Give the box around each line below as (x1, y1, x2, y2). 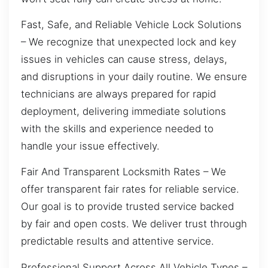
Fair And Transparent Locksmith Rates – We (21, 166, 226, 178)
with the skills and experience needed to (21, 122, 214, 135)
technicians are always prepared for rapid (21, 87, 216, 100)
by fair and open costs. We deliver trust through (21, 218, 247, 230)
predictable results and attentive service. (21, 235, 214, 248)
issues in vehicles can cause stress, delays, (21, 53, 227, 65)
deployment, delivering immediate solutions (21, 105, 226, 117)
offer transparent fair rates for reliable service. (21, 183, 239, 196)
